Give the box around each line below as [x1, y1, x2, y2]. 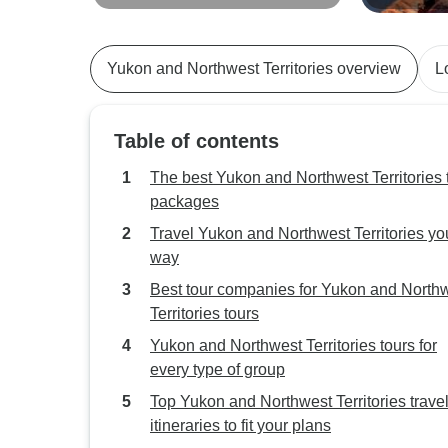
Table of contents [114, 130, 279, 152]
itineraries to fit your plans [150, 417, 331, 434]
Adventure [381, 3, 437, 17]
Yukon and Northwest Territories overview [107, 60, 401, 77]
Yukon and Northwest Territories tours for [150, 337, 437, 354]
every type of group [150, 361, 285, 378]
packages [150, 193, 219, 210]
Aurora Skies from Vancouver [110, 3, 268, 17]
